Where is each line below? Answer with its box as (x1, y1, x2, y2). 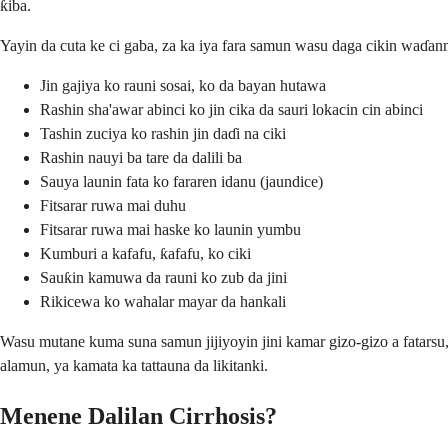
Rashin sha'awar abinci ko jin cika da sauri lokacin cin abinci (40, 100, 423, 118)
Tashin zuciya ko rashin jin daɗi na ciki (40, 124, 286, 142)
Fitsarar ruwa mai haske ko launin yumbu (40, 220, 301, 238)
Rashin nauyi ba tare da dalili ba (40, 148, 242, 166)
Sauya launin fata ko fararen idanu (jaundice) (40, 172, 323, 190)
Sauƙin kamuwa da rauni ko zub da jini (40, 268, 287, 286)
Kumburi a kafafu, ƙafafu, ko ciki (40, 244, 251, 262)
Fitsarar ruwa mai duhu (40, 196, 186, 214)
